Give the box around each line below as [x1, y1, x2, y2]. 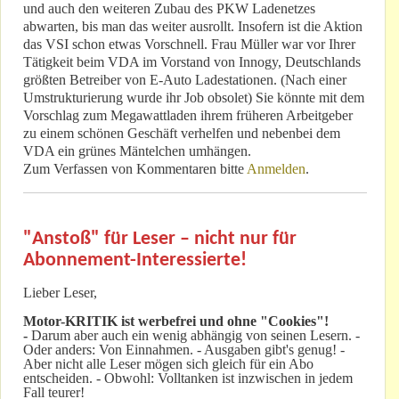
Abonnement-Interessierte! [23, 250, 247, 272]
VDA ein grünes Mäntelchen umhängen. [23, 143, 251, 159]
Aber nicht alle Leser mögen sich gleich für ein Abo [23, 356, 313, 372]
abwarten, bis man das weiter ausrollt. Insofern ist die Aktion [23, 19, 362, 35]
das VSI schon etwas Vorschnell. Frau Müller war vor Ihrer [23, 37, 355, 53]
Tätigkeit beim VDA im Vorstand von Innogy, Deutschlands [23, 54, 361, 70]
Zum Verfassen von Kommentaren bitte [23, 161, 247, 177]
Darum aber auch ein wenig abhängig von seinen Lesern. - [28, 328, 360, 344]
